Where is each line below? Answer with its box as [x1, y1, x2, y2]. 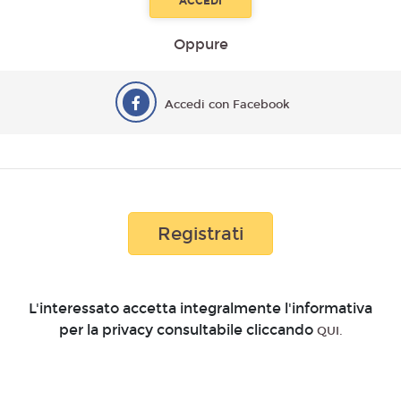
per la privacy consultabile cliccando [58, 321, 317, 338]
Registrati [158, 223, 243, 244]
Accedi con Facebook [165, 98, 290, 112]
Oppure [173, 36, 228, 53]
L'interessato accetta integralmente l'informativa [29, 300, 372, 317]
